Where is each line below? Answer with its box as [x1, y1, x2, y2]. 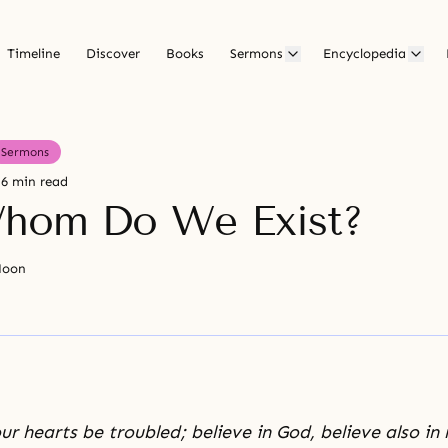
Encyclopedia [323, 46, 406, 62]
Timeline [7, 46, 60, 62]
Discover [86, 46, 140, 62]
